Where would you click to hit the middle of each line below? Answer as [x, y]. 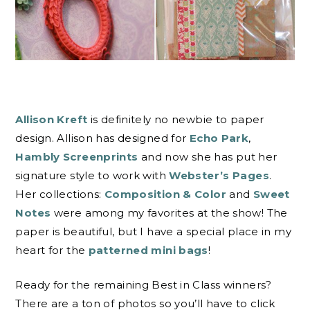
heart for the [52, 250]
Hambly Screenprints [78, 157]
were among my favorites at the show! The [169, 213]
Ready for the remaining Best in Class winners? [144, 284]
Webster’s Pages [219, 176]
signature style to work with [92, 176]
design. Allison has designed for [102, 138]
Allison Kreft [53, 120]
